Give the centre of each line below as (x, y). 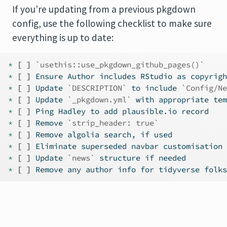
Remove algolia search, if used (102, 134)
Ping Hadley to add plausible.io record (120, 111)
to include (154, 88)
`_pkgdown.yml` (99, 99)
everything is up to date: (63, 37)
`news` (81, 158)
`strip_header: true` (113, 123)
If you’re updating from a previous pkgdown (104, 9)
